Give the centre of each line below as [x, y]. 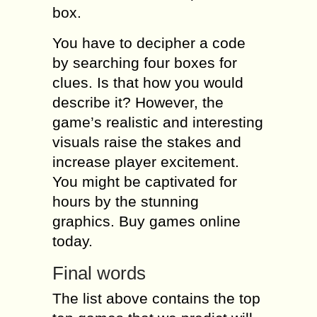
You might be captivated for [145, 181]
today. [73, 241]
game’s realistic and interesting [158, 122]
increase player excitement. [146, 162]
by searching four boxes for [145, 63]
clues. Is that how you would [148, 82]
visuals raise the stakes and [147, 142]
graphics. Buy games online [146, 221]
